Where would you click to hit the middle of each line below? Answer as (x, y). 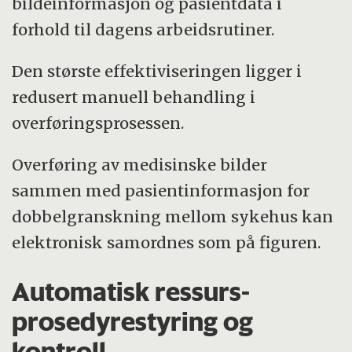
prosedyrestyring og (133, 321)
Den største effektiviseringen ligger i (157, 71)
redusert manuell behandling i (134, 97)
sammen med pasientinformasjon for (161, 190)
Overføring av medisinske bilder (140, 164)
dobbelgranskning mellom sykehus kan (173, 216)
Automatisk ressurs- (131, 291)
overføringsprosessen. (98, 123)
